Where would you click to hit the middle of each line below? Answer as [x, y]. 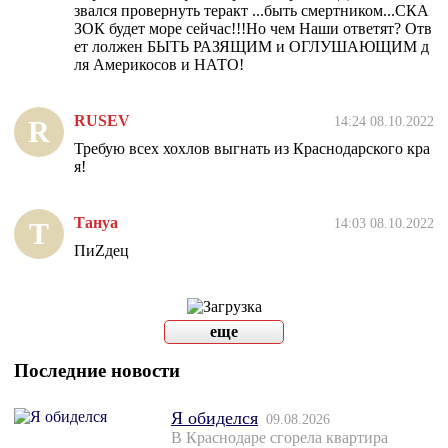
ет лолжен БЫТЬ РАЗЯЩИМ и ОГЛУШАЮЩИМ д [251, 46]
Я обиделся [214, 417]
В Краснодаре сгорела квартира [279, 437]
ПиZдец [101, 250]
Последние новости [97, 370]
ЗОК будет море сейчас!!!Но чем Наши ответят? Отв [253, 28]
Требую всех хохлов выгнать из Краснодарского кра [252, 148]
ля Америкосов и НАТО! [159, 64]
